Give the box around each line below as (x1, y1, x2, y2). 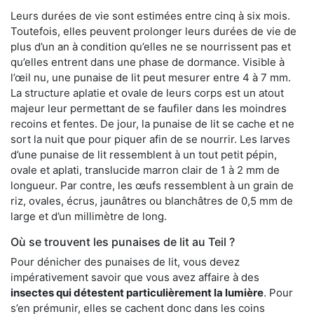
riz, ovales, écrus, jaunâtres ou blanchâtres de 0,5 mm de (11, 193, 293, 207)
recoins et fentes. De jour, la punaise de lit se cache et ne (11, 116, 294, 130)
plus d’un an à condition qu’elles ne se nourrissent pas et (11, 39, 291, 53)
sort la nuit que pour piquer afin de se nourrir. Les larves (11, 132, 290, 146)
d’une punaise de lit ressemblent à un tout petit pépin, (11, 147, 277, 161)
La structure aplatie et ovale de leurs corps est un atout (11, 86, 284, 100)
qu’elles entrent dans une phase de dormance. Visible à (11, 55, 285, 69)
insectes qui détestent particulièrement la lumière (11, 285, 264, 299)
